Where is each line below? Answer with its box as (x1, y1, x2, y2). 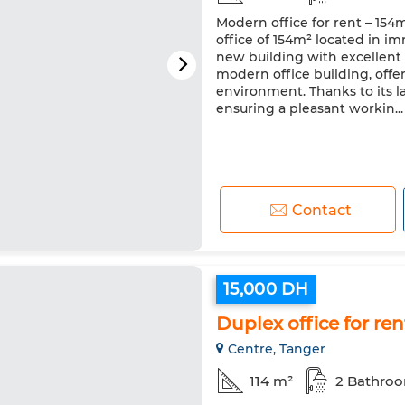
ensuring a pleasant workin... (216, 100, 403, 117)
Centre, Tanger (228, 341, 325, 357)
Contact (291, 201, 352, 219)
